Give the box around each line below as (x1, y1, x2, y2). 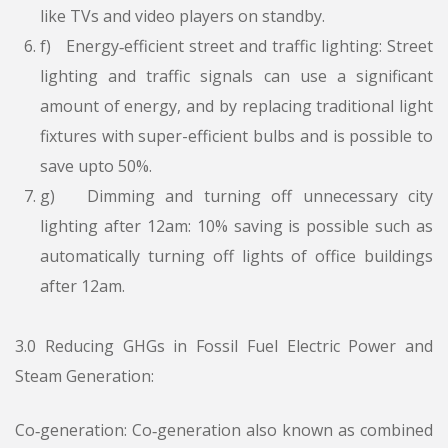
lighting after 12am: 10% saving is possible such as (40, 215, 433, 238)
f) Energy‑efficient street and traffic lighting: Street (40, 35, 433, 58)
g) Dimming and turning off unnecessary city (40, 185, 433, 208)
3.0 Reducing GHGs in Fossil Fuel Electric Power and (15, 335, 433, 358)
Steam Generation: (15, 365, 154, 388)
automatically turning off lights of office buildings (40, 245, 433, 268)
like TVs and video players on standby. (40, 5, 325, 28)
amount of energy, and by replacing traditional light (40, 95, 433, 118)
